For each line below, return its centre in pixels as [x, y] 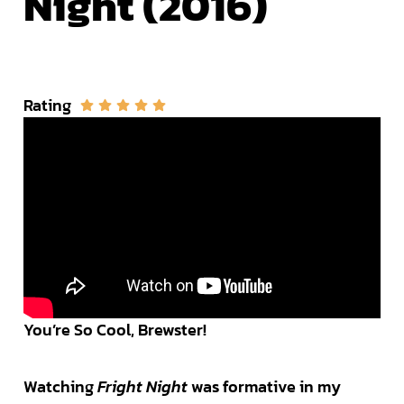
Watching [60, 387]
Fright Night [144, 387]
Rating [47, 105]
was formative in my [266, 387]
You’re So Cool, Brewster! [115, 330]
